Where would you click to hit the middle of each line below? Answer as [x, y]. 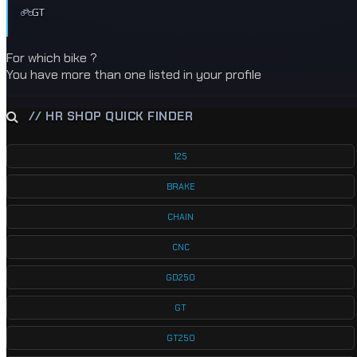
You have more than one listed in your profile [134, 74]
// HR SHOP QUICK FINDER [110, 116]
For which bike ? [52, 57]
